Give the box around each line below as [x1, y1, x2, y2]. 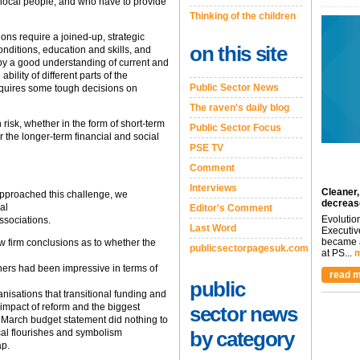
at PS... [321, 247, 352, 259]
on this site [190, 42, 287, 66]
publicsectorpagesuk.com [190, 243, 309, 254]
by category [190, 327, 294, 351]
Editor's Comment [190, 202, 272, 214]
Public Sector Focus [190, 122, 281, 133]
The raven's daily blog [190, 102, 289, 113]
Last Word [190, 223, 236, 234]
